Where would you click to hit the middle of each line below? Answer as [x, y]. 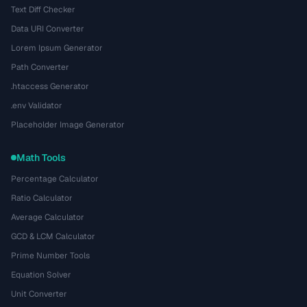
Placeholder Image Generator [68, 125]
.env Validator [37, 106]
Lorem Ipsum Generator [57, 48]
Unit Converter [39, 294]
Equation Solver [41, 275]
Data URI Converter [48, 29]
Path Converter [40, 67]
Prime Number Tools [50, 256]
